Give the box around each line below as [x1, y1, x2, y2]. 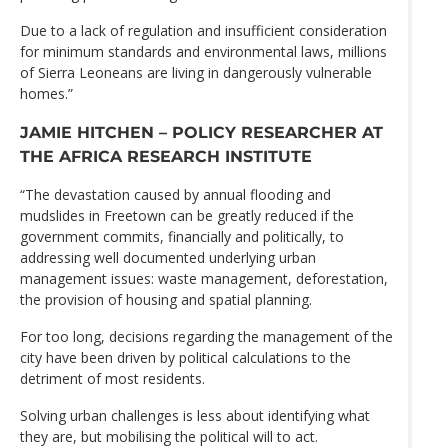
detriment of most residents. [20, 369, 205, 389]
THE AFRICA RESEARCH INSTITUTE [20, 146, 312, 167]
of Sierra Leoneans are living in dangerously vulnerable [20, 62, 372, 82]
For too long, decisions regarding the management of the [20, 327, 393, 347]
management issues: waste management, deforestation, [20, 269, 388, 289]
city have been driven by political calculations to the [20, 348, 351, 368]
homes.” [20, 83, 73, 103]
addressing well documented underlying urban [20, 248, 316, 268]
